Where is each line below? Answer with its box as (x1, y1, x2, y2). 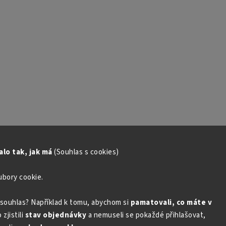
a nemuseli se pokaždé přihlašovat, (88, 210, 206, 220)
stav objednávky (25, 210, 86, 220)
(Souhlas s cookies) (54, 147, 119, 157)
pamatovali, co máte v (130, 197, 212, 208)
